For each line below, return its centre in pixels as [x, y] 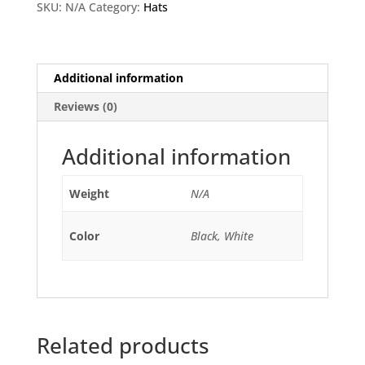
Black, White [222, 236]
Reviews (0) [85, 107]
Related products [123, 346]
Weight [89, 194]
